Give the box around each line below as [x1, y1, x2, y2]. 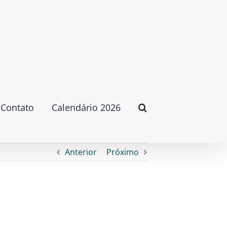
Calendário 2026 [51, 101, 121, 113]
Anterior [64, 146, 97, 158]
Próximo [106, 146, 139, 158]
